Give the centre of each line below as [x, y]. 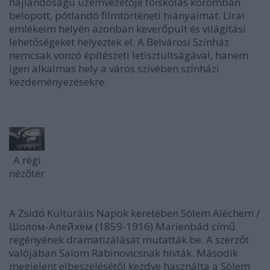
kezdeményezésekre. [58, 82]
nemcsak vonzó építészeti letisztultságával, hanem [129, 55]
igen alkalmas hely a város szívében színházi [114, 68]
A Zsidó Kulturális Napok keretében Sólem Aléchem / [134, 213]
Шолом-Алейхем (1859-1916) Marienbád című [122, 226]
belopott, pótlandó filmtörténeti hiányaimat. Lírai [127, 15]
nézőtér [27, 173]
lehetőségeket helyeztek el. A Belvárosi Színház [119, 42]
